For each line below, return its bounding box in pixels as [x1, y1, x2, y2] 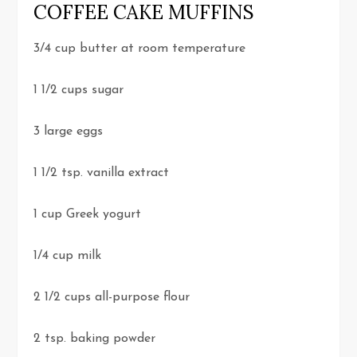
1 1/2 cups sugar [33, 84, 124, 97]
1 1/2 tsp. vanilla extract [33, 167, 170, 180]
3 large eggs [33, 125, 104, 139]
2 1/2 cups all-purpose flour [33, 291, 190, 304]
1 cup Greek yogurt [33, 208, 142, 222]
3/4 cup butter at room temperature [33, 42, 246, 56]
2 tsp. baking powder [33, 332, 156, 346]
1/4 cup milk [33, 249, 102, 263]
